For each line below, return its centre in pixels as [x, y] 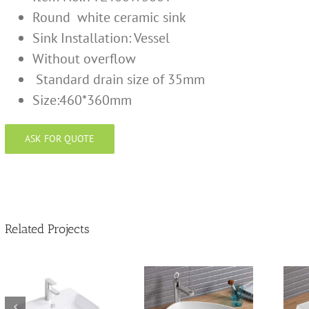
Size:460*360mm [82, 100]
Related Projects [47, 229]
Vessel [152, 38]
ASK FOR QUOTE [60, 138]
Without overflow [84, 58]
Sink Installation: [82, 38]
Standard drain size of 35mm [119, 79]
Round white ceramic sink [109, 17]
